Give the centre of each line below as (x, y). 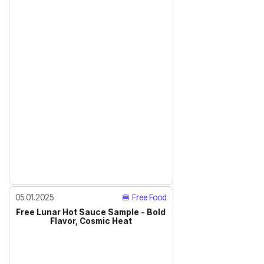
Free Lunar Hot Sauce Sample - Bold (91, 212)
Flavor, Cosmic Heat (91, 221)
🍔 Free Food (144, 197)
